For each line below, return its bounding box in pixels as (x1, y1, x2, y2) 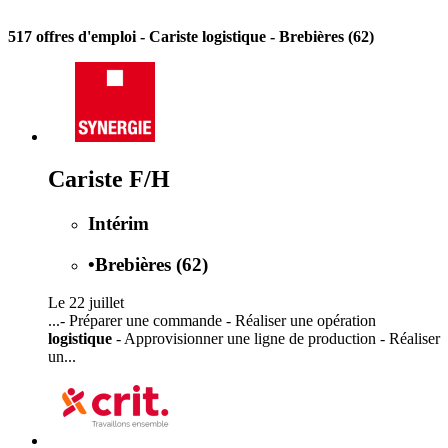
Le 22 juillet (48, 294, 124, 312)
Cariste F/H (48, 165, 170, 192)
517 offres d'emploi (8, 28, 140, 46)
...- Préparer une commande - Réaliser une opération (48, 312, 376, 330)
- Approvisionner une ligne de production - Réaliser (112, 330, 440, 348)
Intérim (88, 212, 149, 234)
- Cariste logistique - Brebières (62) (140, 28, 374, 46)
